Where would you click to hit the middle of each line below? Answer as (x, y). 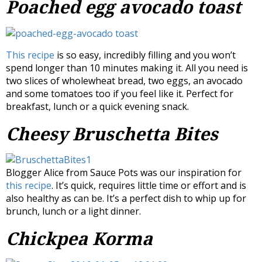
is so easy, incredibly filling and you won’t (146, 55)
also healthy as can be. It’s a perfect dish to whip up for (126, 199)
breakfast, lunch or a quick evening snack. (97, 106)
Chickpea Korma (79, 239)
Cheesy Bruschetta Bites (112, 134)
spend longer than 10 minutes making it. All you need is (127, 68)
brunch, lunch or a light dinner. (73, 211)
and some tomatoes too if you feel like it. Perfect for (120, 93)
